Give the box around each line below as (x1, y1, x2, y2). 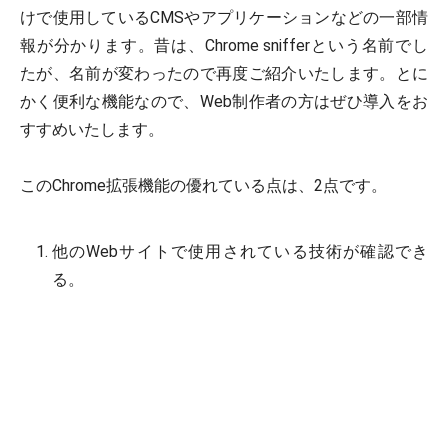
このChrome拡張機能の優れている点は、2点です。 (20, 176, 387, 196)
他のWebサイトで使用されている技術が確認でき (51, 242, 428, 262)
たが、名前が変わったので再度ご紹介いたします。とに (20, 64, 428, 84)
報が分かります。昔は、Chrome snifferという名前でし (20, 36, 428, 56)
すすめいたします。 (20, 120, 164, 140)
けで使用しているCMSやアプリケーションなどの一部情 (20, 8, 428, 28)
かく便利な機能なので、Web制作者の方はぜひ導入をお (20, 92, 428, 112)
